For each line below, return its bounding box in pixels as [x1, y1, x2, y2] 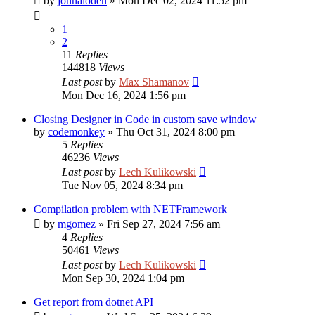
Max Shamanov [119, 76, 189, 88]
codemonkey [48, 126, 105, 138]
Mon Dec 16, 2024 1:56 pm [62, 89, 186, 101]
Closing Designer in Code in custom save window [34, 113, 257, 125]
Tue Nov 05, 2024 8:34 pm [62, 179, 183, 191]
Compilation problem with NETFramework [34, 203, 227, 215]
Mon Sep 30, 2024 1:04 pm [62, 272, 184, 284]
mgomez [58, 218, 96, 230]
